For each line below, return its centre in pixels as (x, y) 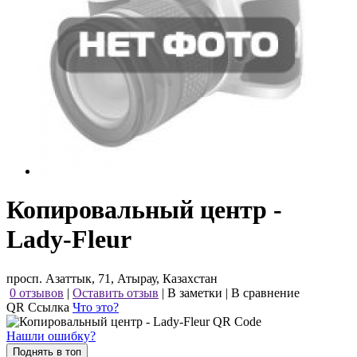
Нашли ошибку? (51, 335)
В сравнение (265, 292)
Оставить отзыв (116, 292)
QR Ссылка (39, 307)
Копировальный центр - (144, 210)
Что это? (96, 307)
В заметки (195, 292)
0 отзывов (37, 292)
